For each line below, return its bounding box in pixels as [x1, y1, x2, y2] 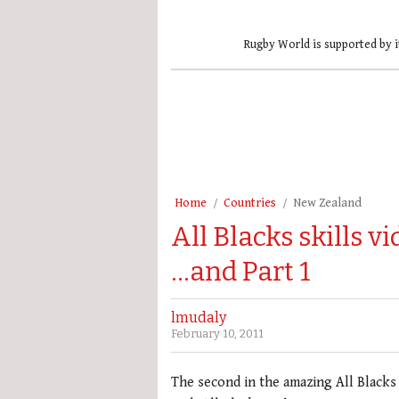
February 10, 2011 [171, 326, 264, 340]
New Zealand [293, 195, 362, 210]
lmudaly [171, 308, 226, 326]
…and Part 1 [171, 255, 311, 288]
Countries [224, 195, 276, 210]
